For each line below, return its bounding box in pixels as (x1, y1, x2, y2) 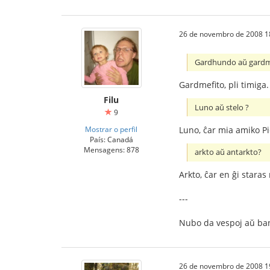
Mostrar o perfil (85, 124, 137, 134)
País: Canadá (89, 134, 133, 144)
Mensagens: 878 (83, 145, 139, 154)
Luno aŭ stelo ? (195, 102, 250, 113)
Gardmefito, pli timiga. (179, 78, 269, 90)
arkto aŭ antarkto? (195, 147, 262, 158)
